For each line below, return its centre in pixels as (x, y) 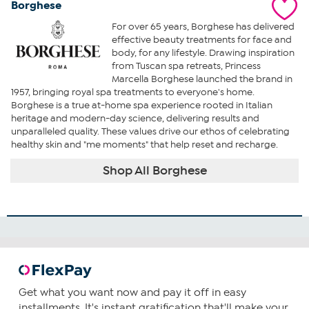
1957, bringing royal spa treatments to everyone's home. (133, 92)
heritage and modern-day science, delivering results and (135, 119)
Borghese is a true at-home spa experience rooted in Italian (142, 106)
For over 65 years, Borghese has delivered (203, 27)
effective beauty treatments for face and (201, 40)
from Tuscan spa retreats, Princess (186, 66)
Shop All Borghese (154, 171)
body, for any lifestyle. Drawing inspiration (203, 53)
